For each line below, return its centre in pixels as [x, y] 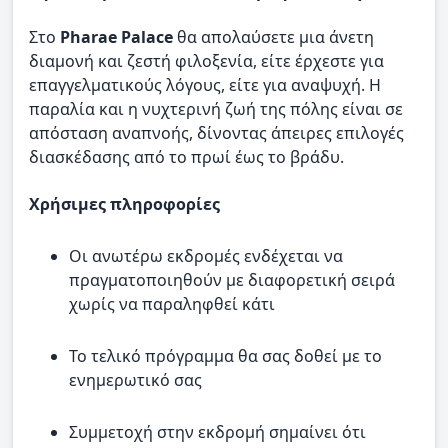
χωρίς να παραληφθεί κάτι [172, 303]
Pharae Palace [116, 37]
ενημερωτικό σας [135, 379]
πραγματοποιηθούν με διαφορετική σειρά [232, 279]
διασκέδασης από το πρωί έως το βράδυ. [186, 157]
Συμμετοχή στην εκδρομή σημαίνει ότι [217, 431]
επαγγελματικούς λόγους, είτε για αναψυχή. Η [205, 85]
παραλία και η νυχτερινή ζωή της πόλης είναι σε [216, 109]
